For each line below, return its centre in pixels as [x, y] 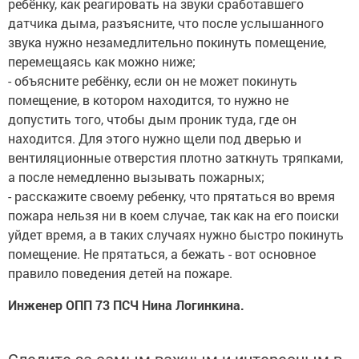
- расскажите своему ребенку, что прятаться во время [171, 196]
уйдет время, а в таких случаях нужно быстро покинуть [176, 235]
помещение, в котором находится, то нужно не [148, 100]
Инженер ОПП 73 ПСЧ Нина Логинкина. [126, 305]
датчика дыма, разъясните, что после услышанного [166, 23]
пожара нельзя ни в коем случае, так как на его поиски [173, 216]
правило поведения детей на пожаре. [120, 273]
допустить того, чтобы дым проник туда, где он [152, 119]
